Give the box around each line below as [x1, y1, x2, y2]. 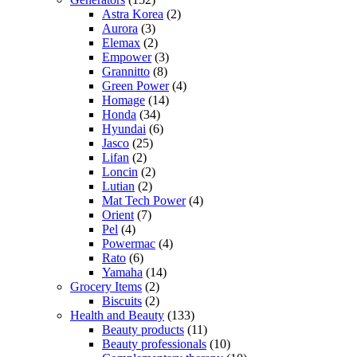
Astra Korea [102, 6, 163, 21]
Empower [102, 49, 151, 64]
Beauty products [102, 322, 184, 336]
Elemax [102, 35, 140, 49]
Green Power [102, 78, 169, 92]
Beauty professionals [102, 336, 206, 351]
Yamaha [102, 265, 143, 279]
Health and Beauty [70, 308, 164, 322]
